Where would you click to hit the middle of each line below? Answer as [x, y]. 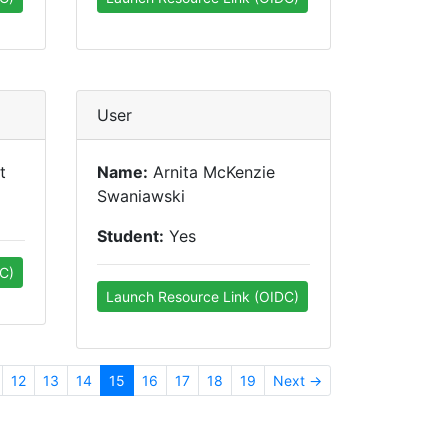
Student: [130, 236]
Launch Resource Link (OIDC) [202, 296]
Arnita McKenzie [211, 172]
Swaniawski [141, 196]
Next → [297, 380]
